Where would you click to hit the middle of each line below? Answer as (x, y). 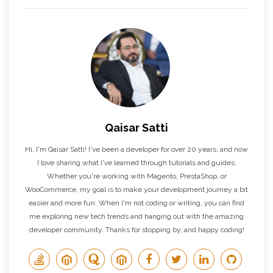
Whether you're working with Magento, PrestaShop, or (136, 176)
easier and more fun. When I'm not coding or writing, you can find (136, 203)
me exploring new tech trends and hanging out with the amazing (136, 216)
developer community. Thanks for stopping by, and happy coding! (136, 229)
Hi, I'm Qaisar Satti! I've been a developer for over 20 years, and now (136, 149)
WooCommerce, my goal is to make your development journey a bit (136, 189)
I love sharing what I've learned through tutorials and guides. (136, 162)
